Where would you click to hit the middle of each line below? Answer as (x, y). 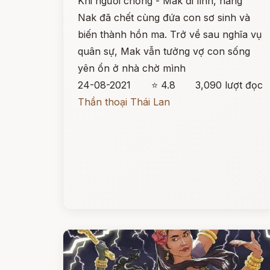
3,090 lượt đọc (229, 85)
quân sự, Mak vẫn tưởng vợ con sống (164, 51)
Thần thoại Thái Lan (124, 102)
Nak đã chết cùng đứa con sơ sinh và (164, 17)
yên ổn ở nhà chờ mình (132, 68)
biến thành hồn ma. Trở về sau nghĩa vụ (170, 34)
